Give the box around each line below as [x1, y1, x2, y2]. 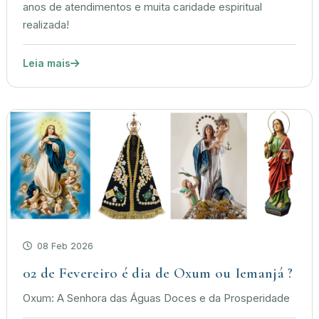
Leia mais [23, 57, 70, 70]
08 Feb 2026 [34, 241, 93, 252]
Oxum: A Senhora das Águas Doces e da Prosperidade [23, 292, 290, 305]
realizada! [23, 19, 69, 32]
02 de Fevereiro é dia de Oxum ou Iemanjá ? [23, 264, 293, 283]
